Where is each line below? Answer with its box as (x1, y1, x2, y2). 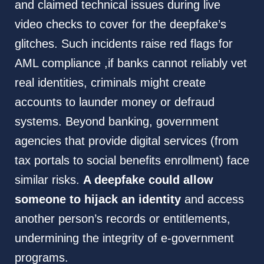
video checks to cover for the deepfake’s (14, 17, 226, 31)
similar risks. (14, 173, 83, 186)
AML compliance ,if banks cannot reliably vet (14, 56, 247, 70)
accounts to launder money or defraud (14, 95, 214, 108)
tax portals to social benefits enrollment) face (14, 153, 249, 167)
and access (180, 192, 244, 206)
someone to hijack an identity (14, 192, 181, 206)
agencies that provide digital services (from (14, 134, 239, 147)
